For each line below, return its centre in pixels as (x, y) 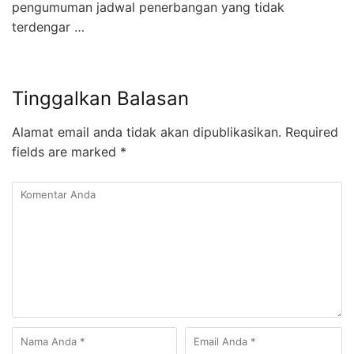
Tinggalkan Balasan (100, 99)
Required (310, 132)
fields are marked (66, 152)
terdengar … (48, 27)
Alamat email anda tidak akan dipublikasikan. (147, 132)
